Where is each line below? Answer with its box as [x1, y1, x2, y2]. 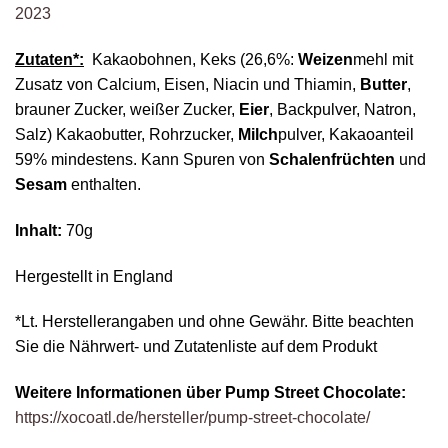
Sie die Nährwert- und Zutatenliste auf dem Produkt [15, 338, 377, 356]
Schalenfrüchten [269, 151, 399, 169]
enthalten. [71, 176, 141, 194]
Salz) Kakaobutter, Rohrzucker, [15, 126, 238, 144]
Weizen [298, 51, 353, 69]
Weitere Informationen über [15, 384, 221, 402]
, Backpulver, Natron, [269, 101, 416, 119]
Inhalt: [15, 221, 62, 239]
